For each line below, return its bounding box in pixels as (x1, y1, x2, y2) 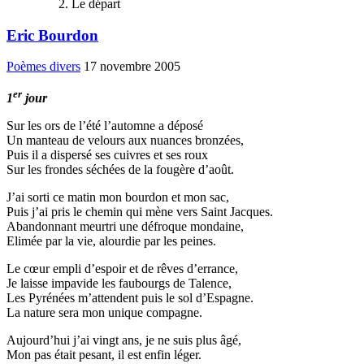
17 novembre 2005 (84, 59, 180, 74)
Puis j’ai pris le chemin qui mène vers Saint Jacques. (6, 204, 273, 219)
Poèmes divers (6, 59, 80, 74)
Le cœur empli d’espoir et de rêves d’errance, (6, 261, 238, 275)
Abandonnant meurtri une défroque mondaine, (6, 219, 244, 233)
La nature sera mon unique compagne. (6, 305, 202, 319)
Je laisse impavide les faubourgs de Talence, (6, 275, 232, 290)
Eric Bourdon (6, 26, 98, 44)
